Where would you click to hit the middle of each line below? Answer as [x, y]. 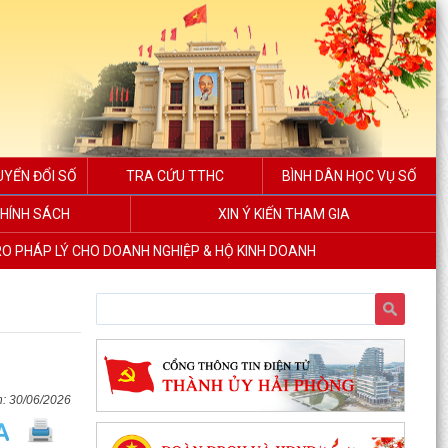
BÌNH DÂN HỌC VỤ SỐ [349, 176]
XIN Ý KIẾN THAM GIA [283, 214]
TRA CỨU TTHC [174, 176]
